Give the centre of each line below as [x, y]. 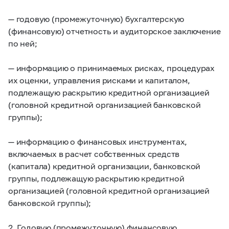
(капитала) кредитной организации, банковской [105, 166]
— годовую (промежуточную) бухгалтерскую [96, 19]
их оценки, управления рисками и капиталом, [99, 80]
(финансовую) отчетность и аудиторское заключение [114, 31]
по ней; [23, 43]
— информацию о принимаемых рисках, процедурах [111, 68]
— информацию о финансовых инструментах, [98, 141]
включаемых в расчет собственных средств [94, 154]
